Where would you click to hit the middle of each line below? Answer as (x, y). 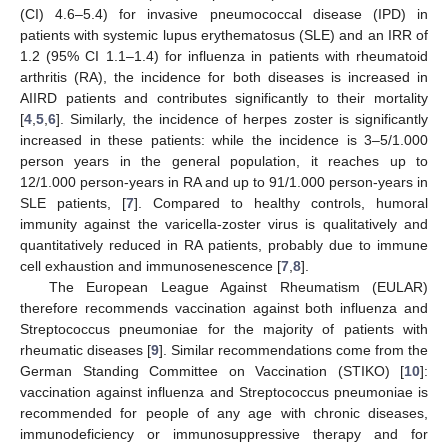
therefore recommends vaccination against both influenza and (224, 307)
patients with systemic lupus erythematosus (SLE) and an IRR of (224, 34)
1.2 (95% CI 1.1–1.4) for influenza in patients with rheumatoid (224, 55)
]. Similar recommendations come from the (293, 349)
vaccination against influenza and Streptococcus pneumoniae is (224, 391)
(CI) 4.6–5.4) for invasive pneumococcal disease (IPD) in (224, 13)
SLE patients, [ (73, 202)
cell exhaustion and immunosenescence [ (150, 265)
